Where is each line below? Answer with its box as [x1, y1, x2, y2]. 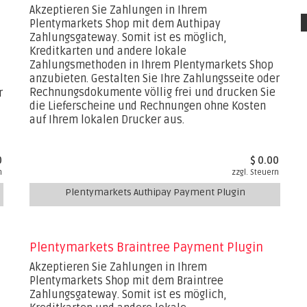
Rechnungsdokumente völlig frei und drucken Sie [29, 86, 276, 99]
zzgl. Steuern [232, 168, 280, 177]
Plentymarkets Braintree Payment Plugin [29, 240, 264, 255]
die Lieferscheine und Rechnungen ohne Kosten [29, 99, 267, 113]
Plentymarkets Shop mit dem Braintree [29, 274, 224, 288]
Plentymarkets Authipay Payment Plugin [64, 186, 245, 198]
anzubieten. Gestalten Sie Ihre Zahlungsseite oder [29, 72, 280, 86]
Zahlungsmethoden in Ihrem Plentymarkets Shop [29, 58, 274, 72]
